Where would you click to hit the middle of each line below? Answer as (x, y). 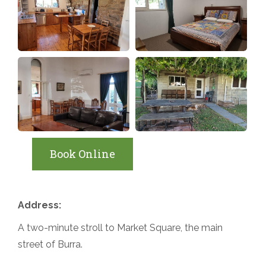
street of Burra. (50, 245)
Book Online (83, 154)
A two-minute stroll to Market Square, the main (120, 228)
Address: (39, 205)
